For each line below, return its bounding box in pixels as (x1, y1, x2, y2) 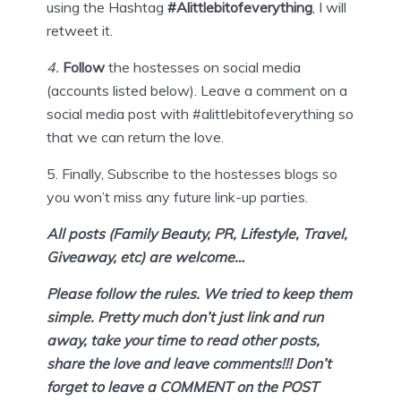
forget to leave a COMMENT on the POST (47, 377, 319, 396)
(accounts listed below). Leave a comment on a (47, 81, 347, 99)
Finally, (58, 164, 107, 183)
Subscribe (107, 164, 169, 183)
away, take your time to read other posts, (47, 330, 320, 349)
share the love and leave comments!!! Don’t (47, 354, 331, 372)
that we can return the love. (47, 127, 224, 146)
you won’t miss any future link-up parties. (47, 187, 308, 206)
